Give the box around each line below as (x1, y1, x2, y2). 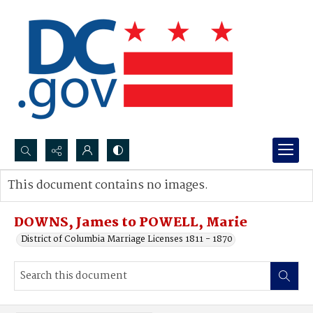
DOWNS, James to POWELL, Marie (14, 212, 247, 233)
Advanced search (22, 192, 94, 207)
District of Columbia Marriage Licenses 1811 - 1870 (21, 232, 233, 247)
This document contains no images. (8, 176, 208, 195)
